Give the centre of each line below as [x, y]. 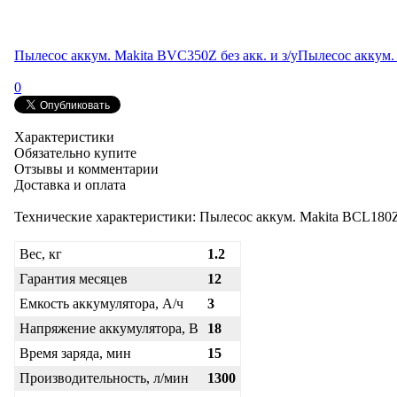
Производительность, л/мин [104, 378]
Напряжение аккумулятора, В [109, 328]
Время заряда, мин [75, 353]
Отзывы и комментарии [86, 168]
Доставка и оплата [70, 184]
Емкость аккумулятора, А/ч [101, 303]
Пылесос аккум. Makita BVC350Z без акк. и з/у [156, 55]
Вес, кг [41, 253]
